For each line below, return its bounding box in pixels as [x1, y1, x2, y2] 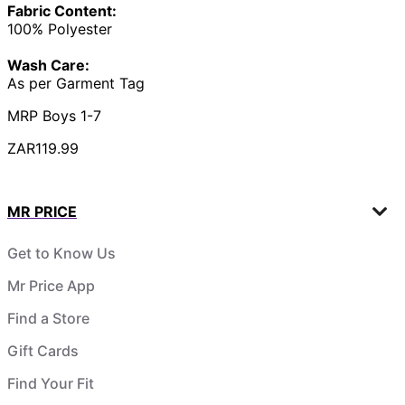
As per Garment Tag [7, 73, 145, 92]
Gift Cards [7, 341, 79, 360]
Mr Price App [7, 276, 95, 295]
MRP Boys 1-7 [7, 106, 101, 125]
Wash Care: [7, 55, 89, 74]
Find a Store [7, 308, 89, 327]
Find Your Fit [7, 373, 94, 392]
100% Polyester [7, 19, 112, 38]
